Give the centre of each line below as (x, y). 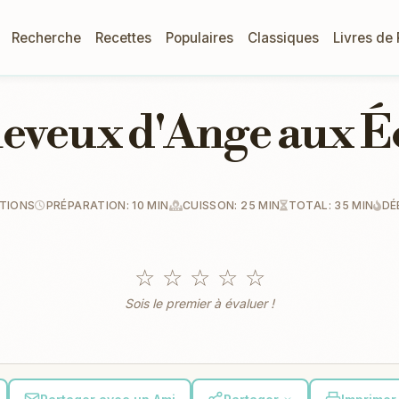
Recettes (123, 37)
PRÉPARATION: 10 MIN (107, 205)
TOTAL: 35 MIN (331, 205)
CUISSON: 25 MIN (231, 205)
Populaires (199, 37)
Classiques (283, 37)
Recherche (46, 37)
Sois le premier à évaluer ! (199, 303)
